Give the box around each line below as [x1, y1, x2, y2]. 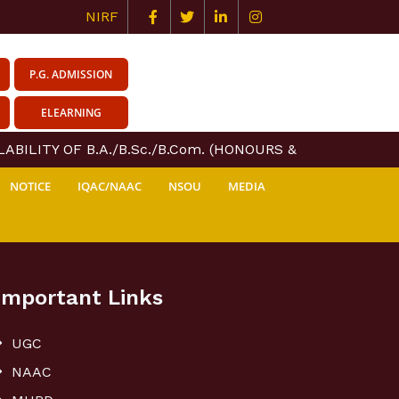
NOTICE [10, 178, 51, 194]
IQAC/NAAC [77, 178, 142, 194]
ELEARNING [40, 105, 102, 120]
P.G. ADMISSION [29, 67, 113, 82]
